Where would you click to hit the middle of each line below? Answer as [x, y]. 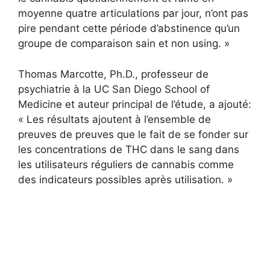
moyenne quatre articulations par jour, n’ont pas [133, 14]
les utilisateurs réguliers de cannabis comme [126, 164]
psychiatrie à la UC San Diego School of [114, 89]
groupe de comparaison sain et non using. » [124, 44]
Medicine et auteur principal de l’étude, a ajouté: [135, 104]
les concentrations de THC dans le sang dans [129, 149]
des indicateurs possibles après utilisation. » [125, 179]
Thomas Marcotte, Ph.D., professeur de [113, 74]
